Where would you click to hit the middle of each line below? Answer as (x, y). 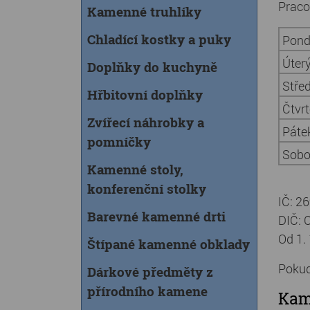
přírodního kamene (147, 291)
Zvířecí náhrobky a (146, 122)
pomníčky (119, 142)
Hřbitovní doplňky (145, 94)
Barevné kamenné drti (156, 216)
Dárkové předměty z (150, 272)
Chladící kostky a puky (159, 39)
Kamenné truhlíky (144, 11)
